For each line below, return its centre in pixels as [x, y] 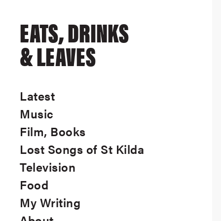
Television [48, 167]
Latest [37, 96]
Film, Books [53, 131]
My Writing [50, 202]
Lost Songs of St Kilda [82, 149]
